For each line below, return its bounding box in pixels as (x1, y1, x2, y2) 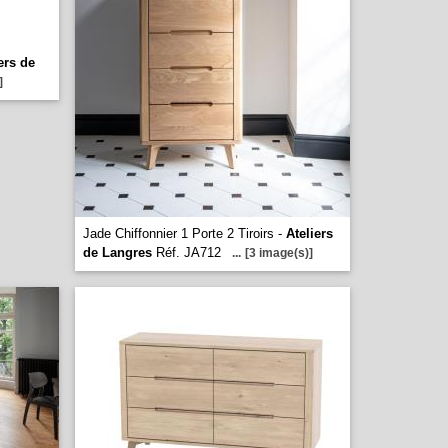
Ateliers (286, 226, 333, 241)
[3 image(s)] (245, 246, 313, 260)
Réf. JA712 (152, 245, 221, 260)
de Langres (83, 245, 152, 260)
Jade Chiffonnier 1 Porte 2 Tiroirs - (83, 226, 286, 241)
